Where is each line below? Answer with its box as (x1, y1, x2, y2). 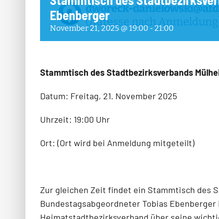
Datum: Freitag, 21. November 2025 (40, 90, 177, 102)
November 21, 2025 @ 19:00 (50, 23, 148, 33)
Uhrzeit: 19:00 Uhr (40, 114, 110, 125)
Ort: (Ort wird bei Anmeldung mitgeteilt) (40, 137, 195, 149)
